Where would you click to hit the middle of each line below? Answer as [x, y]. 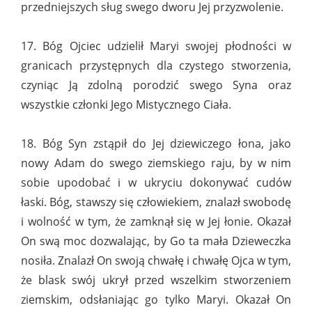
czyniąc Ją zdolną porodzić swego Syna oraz [156, 85]
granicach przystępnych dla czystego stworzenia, [156, 66]
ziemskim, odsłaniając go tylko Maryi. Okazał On [156, 300]
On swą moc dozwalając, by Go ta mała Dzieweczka [156, 241]
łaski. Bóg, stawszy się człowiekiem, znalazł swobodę [156, 202]
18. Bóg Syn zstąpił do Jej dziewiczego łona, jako [156, 144]
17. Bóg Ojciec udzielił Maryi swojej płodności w [156, 46]
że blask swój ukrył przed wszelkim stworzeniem [156, 280]
